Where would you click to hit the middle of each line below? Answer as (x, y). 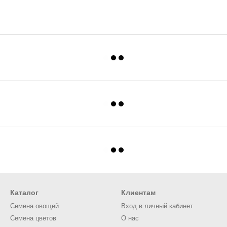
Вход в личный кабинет (157, 206)
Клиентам (138, 193)
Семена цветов (33, 218)
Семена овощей (34, 206)
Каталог (24, 193)
